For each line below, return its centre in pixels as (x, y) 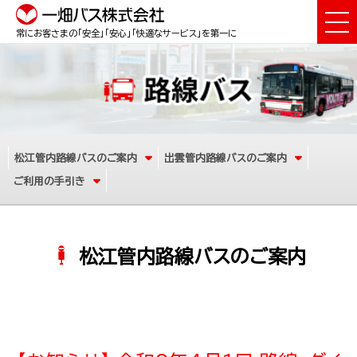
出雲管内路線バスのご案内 (226, 158)
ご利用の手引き (49, 181)
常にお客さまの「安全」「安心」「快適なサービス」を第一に (126, 33)
